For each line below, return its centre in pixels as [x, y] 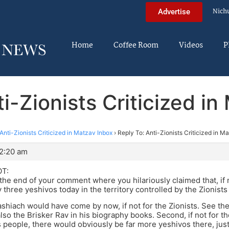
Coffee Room [136, 45]
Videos [191, 45]
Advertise [174, 12]
